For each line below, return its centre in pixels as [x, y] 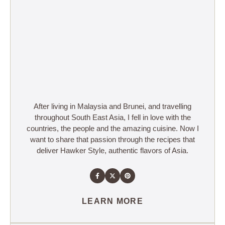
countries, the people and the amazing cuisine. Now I [113, 128]
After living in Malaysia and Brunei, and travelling [113, 106]
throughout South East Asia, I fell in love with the [113, 117]
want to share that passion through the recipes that [113, 139]
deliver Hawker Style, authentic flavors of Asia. [113, 150]
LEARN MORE [113, 201]
